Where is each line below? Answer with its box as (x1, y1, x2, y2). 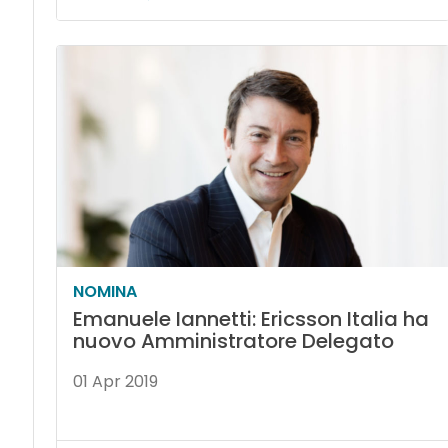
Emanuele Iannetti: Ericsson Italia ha (72, 304, 429, 333)
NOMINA (72, 279, 137, 303)
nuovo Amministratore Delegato (72, 326, 394, 355)
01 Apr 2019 (72, 369, 158, 393)
